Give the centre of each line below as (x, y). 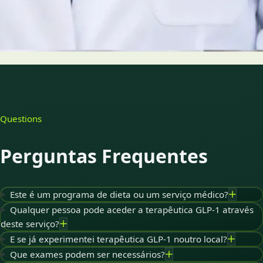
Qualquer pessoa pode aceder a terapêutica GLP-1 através (132, 209)
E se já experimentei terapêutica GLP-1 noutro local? (119, 239)
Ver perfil (136, 16)
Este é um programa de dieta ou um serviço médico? (119, 194)
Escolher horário (70, 16)
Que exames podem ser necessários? (88, 254)
